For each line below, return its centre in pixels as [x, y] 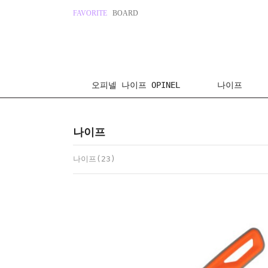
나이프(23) [94, 159]
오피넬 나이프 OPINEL [136, 85]
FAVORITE [90, 13]
